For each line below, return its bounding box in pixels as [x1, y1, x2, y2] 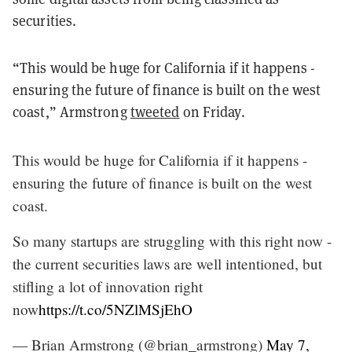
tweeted [130, 102, 180, 121]
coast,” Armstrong [13, 102, 130, 121]
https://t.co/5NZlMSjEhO [38, 299, 192, 319]
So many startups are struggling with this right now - [13, 230, 332, 251]
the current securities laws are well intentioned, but [13, 253, 322, 273]
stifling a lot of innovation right [13, 276, 203, 296]
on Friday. [179, 102, 245, 121]
